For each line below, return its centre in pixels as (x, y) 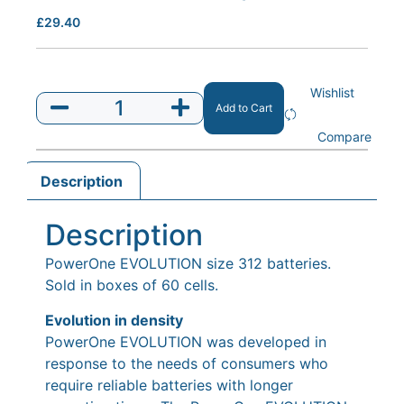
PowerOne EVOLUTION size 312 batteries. (188, 264)
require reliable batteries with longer (169, 385)
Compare (344, 137)
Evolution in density (114, 320)
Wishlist (333, 92)
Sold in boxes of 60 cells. (132, 285)
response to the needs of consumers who (187, 363)
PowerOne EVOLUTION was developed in (186, 341)
